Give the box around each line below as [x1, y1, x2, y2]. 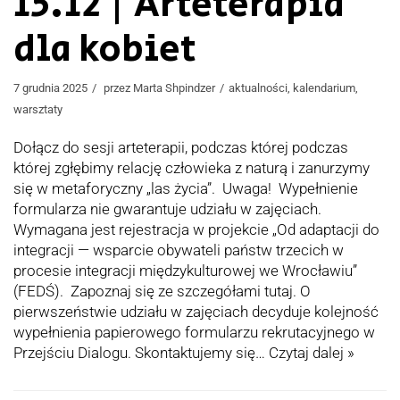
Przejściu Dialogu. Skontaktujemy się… [13, 344, 269, 362]
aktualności [229, 81, 287, 96]
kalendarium [293, 81, 355, 96]
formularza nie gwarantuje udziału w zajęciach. [13, 200, 321, 219]
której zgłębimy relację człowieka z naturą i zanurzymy [13, 159, 370, 178]
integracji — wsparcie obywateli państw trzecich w [13, 241, 344, 260]
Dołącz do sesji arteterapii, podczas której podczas [13, 138, 348, 157]
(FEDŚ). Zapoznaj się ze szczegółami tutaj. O [13, 282, 311, 301]
